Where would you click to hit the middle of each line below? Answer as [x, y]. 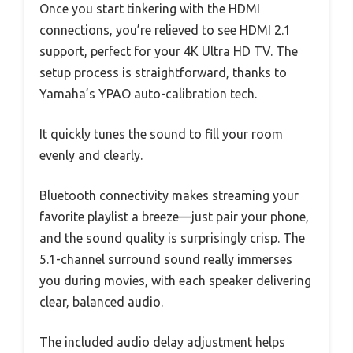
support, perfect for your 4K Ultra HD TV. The [169, 52]
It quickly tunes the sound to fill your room [161, 134]
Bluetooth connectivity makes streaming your [169, 196]
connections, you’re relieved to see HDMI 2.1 [165, 30]
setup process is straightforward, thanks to [163, 73]
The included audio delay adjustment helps [162, 342]
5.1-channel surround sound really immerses [166, 260]
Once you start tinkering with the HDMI [150, 9]
